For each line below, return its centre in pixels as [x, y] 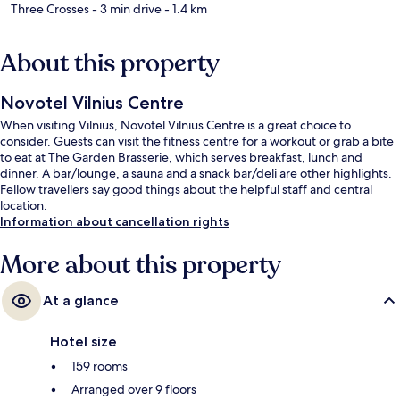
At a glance [81, 300]
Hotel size [83, 341]
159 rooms [100, 366]
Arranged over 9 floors [134, 389]
